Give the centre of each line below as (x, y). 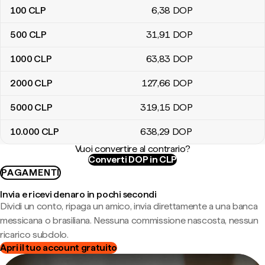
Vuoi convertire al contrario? (132, 149)
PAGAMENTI (31, 172)
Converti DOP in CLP (132, 159)
